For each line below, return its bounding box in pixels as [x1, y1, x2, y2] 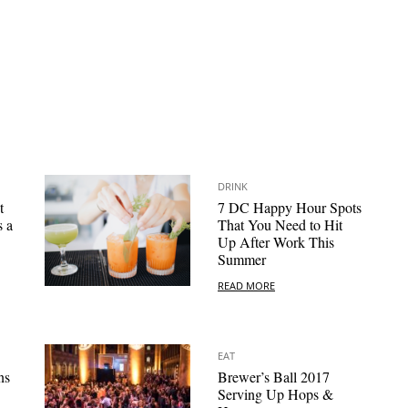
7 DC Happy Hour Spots [218, 198, 362, 218]
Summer [218, 250, 266, 270]
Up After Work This [218, 232, 334, 252]
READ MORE [218, 278, 275, 292]
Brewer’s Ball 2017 [218, 367, 330, 387]
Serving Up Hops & [218, 384, 333, 404]
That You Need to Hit [218, 215, 342, 235]
